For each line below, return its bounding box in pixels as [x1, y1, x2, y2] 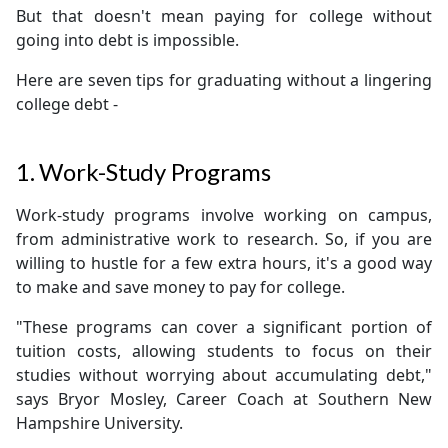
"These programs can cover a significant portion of [16, 316, 432, 338]
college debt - [16, 93, 118, 115]
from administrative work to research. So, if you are [16, 228, 432, 250]
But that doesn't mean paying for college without [16, 5, 432, 27]
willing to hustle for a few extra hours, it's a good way [16, 252, 432, 274]
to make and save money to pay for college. [16, 276, 345, 298]
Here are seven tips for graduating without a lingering [16, 69, 432, 91]
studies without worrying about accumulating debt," [16, 364, 432, 386]
